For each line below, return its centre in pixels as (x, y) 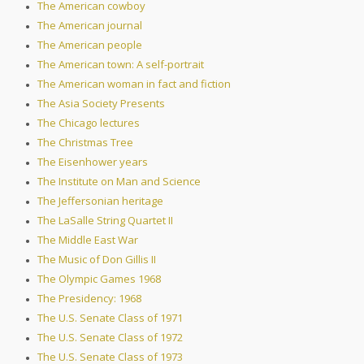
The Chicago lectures (89, 123)
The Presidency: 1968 (89, 299)
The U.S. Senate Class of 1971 (110, 318)
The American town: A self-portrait (121, 65)
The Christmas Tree (85, 143)
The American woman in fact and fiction (134, 84)
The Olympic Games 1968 (99, 279)
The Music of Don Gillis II (97, 260)
